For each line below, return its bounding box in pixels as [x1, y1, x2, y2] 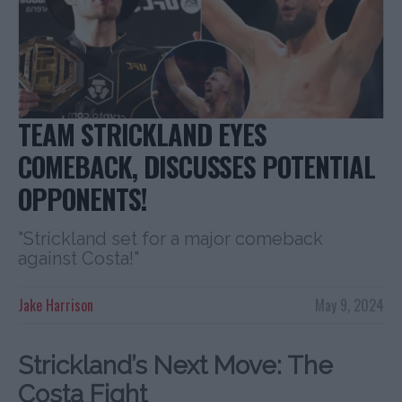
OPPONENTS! [18, 178, 147, 219]
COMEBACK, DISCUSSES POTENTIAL [18, 145, 375, 187]
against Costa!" [18, 247, 139, 269]
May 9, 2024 [315, 293, 384, 316]
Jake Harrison [18, 293, 93, 316]
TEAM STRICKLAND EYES [18, 113, 267, 154]
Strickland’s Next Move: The [18, 350, 333, 380]
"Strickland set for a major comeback [18, 227, 323, 249]
